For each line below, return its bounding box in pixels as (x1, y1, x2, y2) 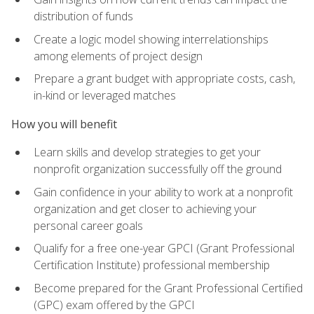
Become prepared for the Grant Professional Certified (34, 280, 303, 296)
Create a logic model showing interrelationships (34, 31, 268, 47)
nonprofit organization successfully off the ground (34, 161, 282, 177)
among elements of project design (34, 48, 203, 64)
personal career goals (34, 217, 143, 233)
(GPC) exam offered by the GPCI (34, 296, 195, 313)
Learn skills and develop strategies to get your (34, 144, 261, 161)
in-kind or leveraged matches (34, 88, 176, 104)
